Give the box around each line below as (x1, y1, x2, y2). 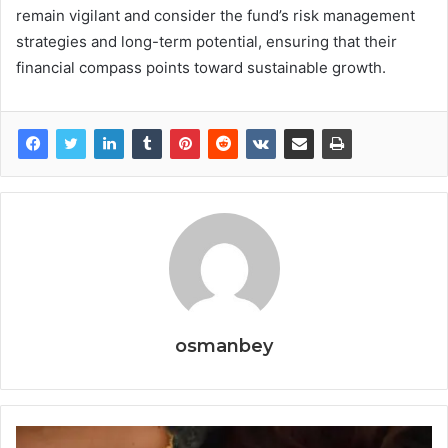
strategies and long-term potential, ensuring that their (16, 31, 397, 51)
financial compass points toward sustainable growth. (16, 57, 386, 77)
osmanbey (175, 334, 273, 357)
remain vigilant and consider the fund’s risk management (16, 5, 415, 25)
